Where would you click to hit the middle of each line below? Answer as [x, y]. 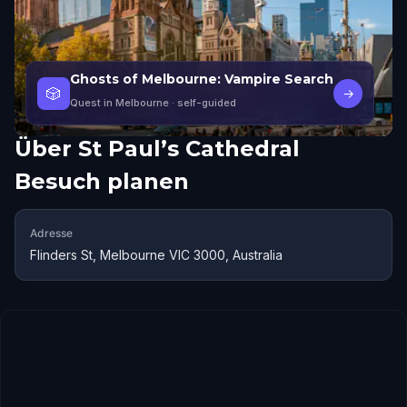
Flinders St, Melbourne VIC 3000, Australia [156, 255]
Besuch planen [102, 181]
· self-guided [203, 103]
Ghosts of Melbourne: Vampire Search [202, 79]
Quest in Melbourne [119, 103]
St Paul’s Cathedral [189, 149]
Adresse [51, 233]
